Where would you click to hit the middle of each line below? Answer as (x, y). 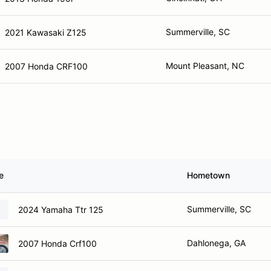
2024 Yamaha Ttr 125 (61, 209)
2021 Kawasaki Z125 (46, 32)
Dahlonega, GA (216, 243)
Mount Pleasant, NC (205, 66)
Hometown (208, 175)
